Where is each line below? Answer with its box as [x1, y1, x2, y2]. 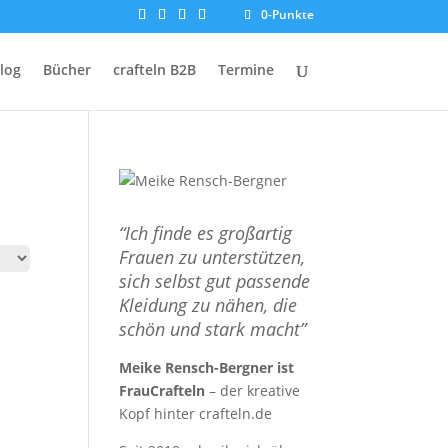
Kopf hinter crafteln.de [119, 404, 273, 423]
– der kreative [205, 381, 301, 400]
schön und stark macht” [119, 317, 307, 341]
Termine [217, 60, 274, 79]
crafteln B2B [112, 60, 196, 79]
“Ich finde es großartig [119, 221, 293, 245]
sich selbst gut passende [119, 269, 311, 293]
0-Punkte [260, 6, 314, 23]
